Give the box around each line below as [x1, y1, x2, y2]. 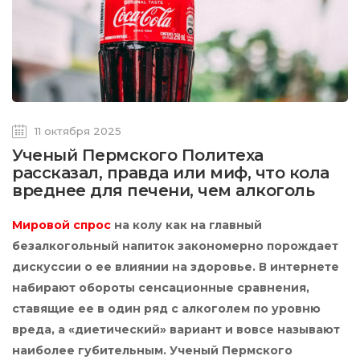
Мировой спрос [12, 217, 111, 232]
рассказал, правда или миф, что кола [12, 162, 329, 182]
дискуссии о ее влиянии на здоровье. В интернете [12, 259, 339, 274]
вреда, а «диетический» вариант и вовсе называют [12, 321, 340, 337]
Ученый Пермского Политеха [12, 145, 264, 165]
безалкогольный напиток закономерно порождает [12, 238, 338, 253]
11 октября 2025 [35, 124, 121, 137]
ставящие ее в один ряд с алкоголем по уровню [12, 301, 321, 316]
